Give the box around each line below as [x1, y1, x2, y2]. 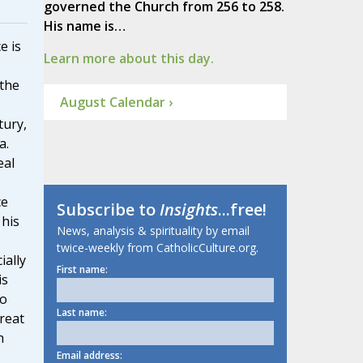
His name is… [43, 17, 126, 36]
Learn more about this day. [43, 49, 214, 68]
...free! [217, 199, 267, 221]
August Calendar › [59, 93, 173, 112]
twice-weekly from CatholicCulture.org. [56, 240, 258, 256]
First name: [56, 263, 108, 277]
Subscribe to [56, 199, 160, 221]
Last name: [56, 305, 107, 320]
